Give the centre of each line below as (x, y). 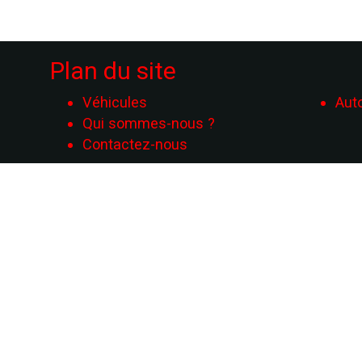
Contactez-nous (135, 144)
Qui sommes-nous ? (149, 123)
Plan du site (113, 71)
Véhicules (115, 102)
